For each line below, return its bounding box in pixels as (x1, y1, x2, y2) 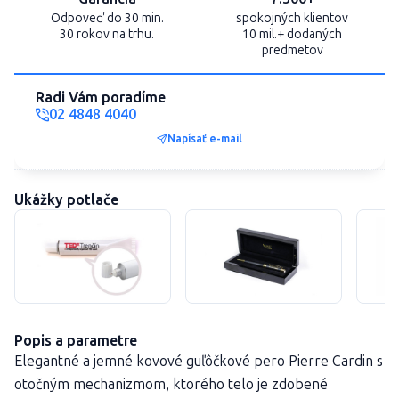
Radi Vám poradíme (36, 89, 166, 106)
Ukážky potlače (14, 191, 118, 208)
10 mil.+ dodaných (242, 27, 342, 42)
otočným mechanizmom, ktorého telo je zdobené (14, 376, 328, 393)
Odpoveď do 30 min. (50, 11, 164, 26)
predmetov (261, 43, 323, 58)
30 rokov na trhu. (60, 27, 154, 42)
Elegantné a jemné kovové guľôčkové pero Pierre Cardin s (14, 353, 383, 370)
